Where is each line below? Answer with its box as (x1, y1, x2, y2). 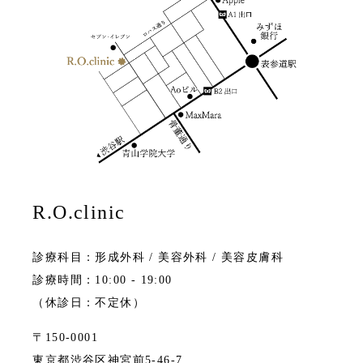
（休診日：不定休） (32, 297, 145, 310)
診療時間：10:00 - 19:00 (32, 274, 173, 287)
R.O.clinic (32, 202, 126, 224)
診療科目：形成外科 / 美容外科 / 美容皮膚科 (32, 251, 284, 264)
